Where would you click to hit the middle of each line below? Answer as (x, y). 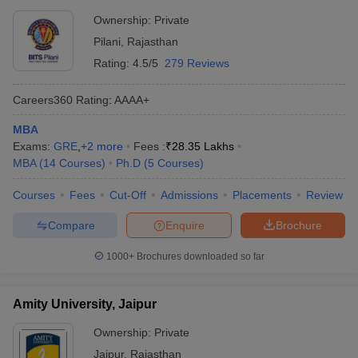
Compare (71, 225)
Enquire (185, 225)
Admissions (189, 195)
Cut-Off (128, 195)
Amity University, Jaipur (85, 304)
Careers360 (43, 99)
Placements (262, 195)
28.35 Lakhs (203, 146)
